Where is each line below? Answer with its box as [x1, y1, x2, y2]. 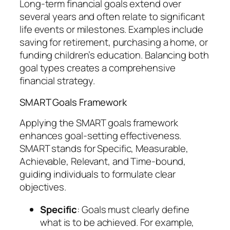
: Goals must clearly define [77, 202, 189, 216]
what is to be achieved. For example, [40, 215, 195, 229]
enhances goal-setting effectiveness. [20, 129, 182, 143]
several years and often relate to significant [20, 10, 205, 24]
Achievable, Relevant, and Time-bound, [20, 155, 186, 168]
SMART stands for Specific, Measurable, [20, 142, 189, 156]
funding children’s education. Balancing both [20, 48, 209, 62]
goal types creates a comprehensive [20, 61, 176, 75]
